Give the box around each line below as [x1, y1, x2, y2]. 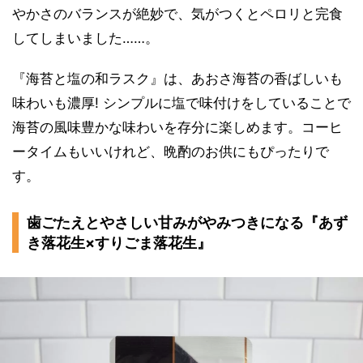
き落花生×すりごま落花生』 [27, 234, 211, 252]
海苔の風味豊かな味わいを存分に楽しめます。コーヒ [12, 119, 343, 136]
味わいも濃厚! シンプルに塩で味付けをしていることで [12, 95, 351, 112]
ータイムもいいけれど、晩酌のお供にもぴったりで [12, 143, 329, 160]
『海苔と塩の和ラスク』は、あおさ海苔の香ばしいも [12, 70, 343, 88]
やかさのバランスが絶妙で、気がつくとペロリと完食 [12, 6, 343, 23]
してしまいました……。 [12, 30, 159, 47]
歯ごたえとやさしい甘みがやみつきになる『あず [27, 214, 348, 232]
